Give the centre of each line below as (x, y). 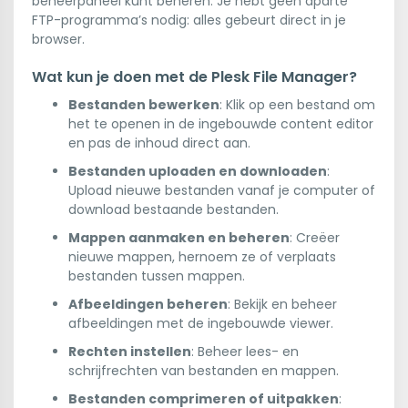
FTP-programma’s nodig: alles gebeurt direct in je (189, 20)
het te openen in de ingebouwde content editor (221, 124)
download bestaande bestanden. (173, 209)
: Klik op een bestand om (297, 105)
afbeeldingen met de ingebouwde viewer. (201, 323)
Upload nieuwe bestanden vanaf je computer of (222, 190)
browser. (58, 39)
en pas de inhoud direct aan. (159, 143)
